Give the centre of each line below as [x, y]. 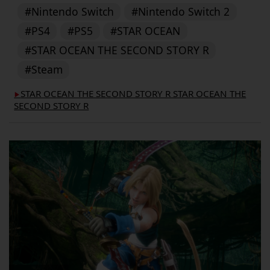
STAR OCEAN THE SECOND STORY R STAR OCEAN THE [133, 94]
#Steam [43, 70]
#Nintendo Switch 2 [180, 12]
